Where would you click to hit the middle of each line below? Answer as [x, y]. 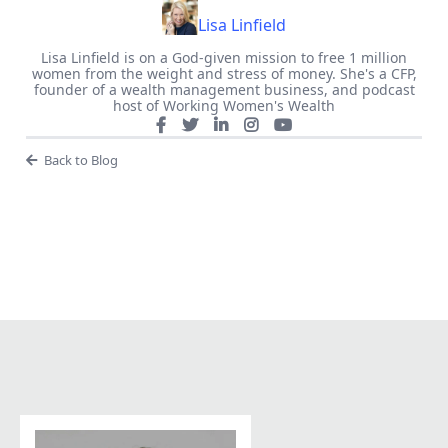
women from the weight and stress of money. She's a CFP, [224, 73]
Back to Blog [80, 159]
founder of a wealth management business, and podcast [224, 89]
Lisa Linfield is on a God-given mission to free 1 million [224, 57]
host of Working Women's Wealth [224, 105]
